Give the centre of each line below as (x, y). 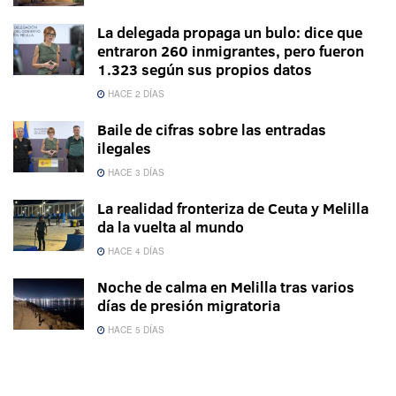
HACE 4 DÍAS (135, 251)
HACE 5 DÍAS (135, 330)
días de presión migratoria (189, 306)
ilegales (124, 148)
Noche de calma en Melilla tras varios (226, 287)
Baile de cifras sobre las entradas (212, 130)
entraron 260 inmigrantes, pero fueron (231, 51)
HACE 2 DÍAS (135, 94)
